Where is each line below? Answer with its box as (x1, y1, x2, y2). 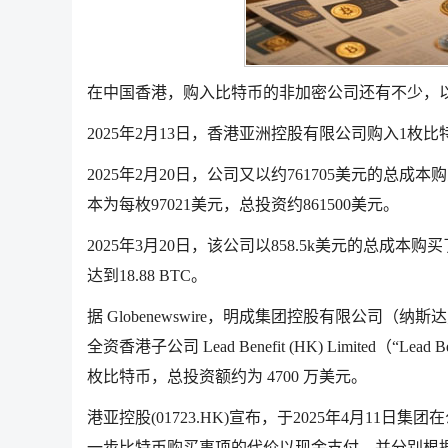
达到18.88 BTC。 (87, 267, 207, 285)
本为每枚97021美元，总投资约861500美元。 (87, 196, 399, 214)
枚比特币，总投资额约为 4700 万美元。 (87, 368, 367, 386)
